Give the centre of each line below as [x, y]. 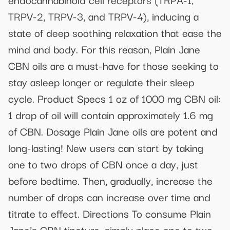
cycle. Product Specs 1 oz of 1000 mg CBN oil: [114, 98]
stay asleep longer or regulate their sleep [101, 82]
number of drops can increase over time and [109, 197]
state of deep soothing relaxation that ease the [115, 33]
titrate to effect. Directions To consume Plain [110, 213]
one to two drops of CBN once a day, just [103, 164]
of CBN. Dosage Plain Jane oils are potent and [113, 131]
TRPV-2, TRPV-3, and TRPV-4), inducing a [103, 16]
